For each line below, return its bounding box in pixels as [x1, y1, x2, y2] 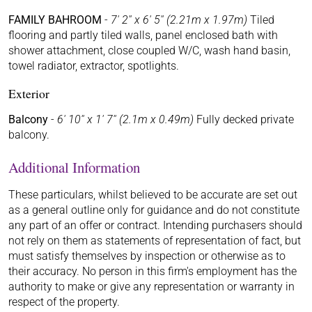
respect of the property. [8, 295, 120, 309]
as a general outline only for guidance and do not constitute [8, 203, 299, 217]
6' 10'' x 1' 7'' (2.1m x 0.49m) [57, 113, 194, 127]
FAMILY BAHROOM [8, 13, 102, 26]
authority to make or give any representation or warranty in [8, 280, 295, 294]
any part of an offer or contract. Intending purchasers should [8, 219, 302, 233]
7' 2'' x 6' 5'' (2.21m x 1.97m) [111, 13, 247, 26]
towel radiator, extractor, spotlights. [8, 58, 179, 72]
